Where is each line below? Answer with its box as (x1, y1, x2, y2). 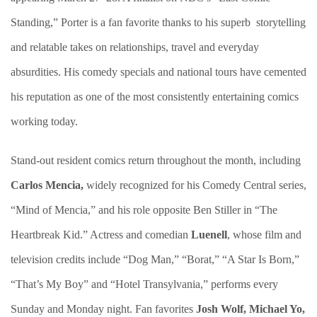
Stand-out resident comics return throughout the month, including (11, 154, 301, 166)
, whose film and (227, 229, 301, 241)
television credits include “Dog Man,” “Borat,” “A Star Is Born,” (11, 253, 299, 265)
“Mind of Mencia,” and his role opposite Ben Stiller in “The (11, 204, 277, 216)
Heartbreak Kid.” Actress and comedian (11, 229, 191, 241)
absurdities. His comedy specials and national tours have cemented (11, 66, 306, 78)
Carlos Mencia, (11, 179, 83, 191)
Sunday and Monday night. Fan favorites (11, 303, 196, 315)
